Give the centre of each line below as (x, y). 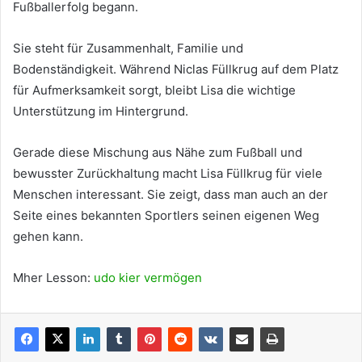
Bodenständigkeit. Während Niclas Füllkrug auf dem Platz (176, 69)
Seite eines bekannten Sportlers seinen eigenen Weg (166, 215)
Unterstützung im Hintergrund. (101, 111)
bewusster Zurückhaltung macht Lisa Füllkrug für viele (168, 173)
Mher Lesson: (53, 277)
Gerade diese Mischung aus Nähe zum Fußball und (158, 152)
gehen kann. (48, 236)
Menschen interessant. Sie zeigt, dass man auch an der (170, 194)
